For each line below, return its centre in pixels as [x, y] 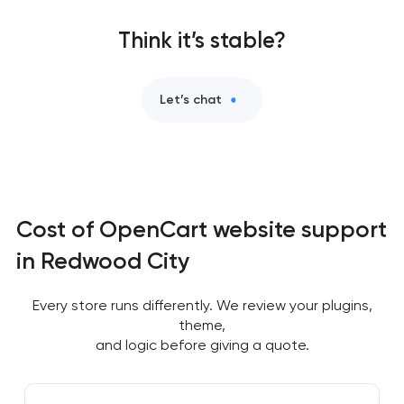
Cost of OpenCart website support [201, 230]
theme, [202, 326]
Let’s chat [191, 99]
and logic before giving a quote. [202, 345]
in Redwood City [102, 261]
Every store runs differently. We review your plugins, [202, 306]
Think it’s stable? [202, 40]
